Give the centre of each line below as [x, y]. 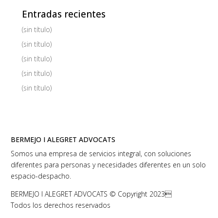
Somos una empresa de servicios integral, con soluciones [101, 154]
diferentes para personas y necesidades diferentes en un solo [109, 165]
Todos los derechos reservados [61, 205]
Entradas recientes [64, 14]
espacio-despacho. [41, 176]
